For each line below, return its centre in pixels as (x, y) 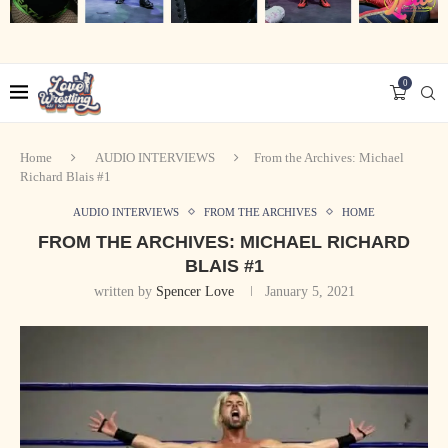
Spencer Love (194, 291)
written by (124, 291)
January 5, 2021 (309, 291)
